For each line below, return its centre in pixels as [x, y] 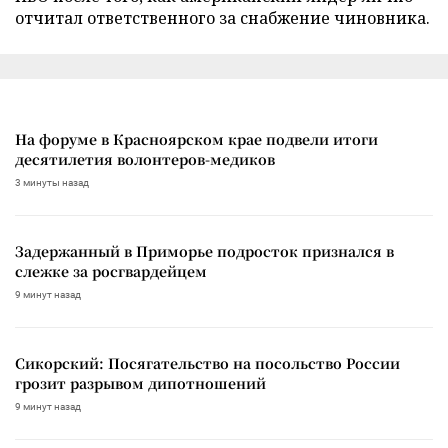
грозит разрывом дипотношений [140, 382]
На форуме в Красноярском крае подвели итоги [196, 138]
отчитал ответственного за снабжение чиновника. [222, 17]
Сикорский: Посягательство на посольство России [207, 362]
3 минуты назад [52, 182]
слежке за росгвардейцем [111, 270]
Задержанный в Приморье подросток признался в [204, 250]
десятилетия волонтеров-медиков [145, 158]
